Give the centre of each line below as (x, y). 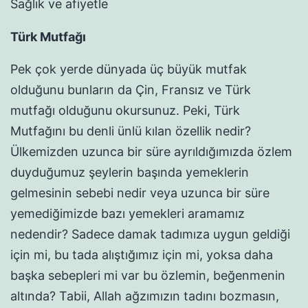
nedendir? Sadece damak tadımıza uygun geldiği (150, 234)
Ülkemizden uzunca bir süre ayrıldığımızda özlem (151, 151)
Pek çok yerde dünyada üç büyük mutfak (129, 69)
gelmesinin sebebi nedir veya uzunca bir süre (140, 192)
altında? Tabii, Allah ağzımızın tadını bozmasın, (145, 296)
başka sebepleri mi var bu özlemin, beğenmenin (148, 275)
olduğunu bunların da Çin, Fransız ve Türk (131, 89)
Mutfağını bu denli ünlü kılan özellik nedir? (131, 131)
